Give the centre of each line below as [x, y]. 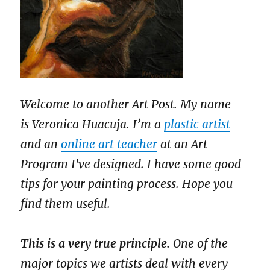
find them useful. [66, 203]
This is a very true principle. [96, 244]
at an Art [183, 144]
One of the [199, 244]
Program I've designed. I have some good [131, 164]
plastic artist [197, 124]
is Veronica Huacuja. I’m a [93, 124]
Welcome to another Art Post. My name [126, 104]
